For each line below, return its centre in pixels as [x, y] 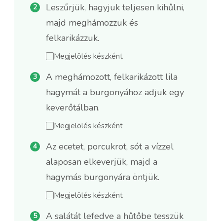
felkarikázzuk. [73, 38]
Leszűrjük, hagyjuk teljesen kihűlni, [115, 7]
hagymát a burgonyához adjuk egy [115, 92]
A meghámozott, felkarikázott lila [112, 77]
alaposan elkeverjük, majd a [102, 162]
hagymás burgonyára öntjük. [103, 177]
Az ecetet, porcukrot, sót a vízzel [110, 146]
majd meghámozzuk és [92, 22]
